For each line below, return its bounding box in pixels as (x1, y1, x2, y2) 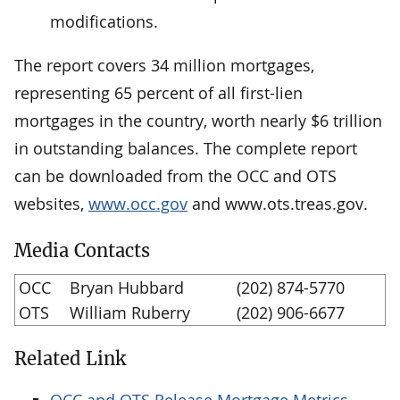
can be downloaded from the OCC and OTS (14, 164, 337, 187)
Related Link (14, 346, 126, 370)
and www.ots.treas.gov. (187, 192, 368, 214)
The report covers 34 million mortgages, (14, 54, 314, 76)
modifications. (50, 10, 158, 32)
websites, (14, 192, 88, 214)
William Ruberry (70, 301, 190, 323)
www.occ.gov (88, 192, 187, 214)
